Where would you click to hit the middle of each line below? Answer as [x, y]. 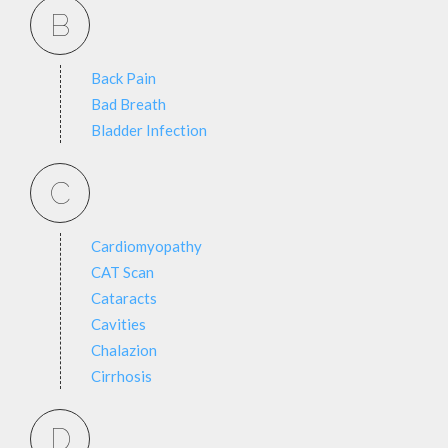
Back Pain [123, 78]
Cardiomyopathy [146, 246]
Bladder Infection [149, 130]
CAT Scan [122, 272]
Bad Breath [128, 104]
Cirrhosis [121, 376]
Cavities [118, 324]
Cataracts [124, 298]
